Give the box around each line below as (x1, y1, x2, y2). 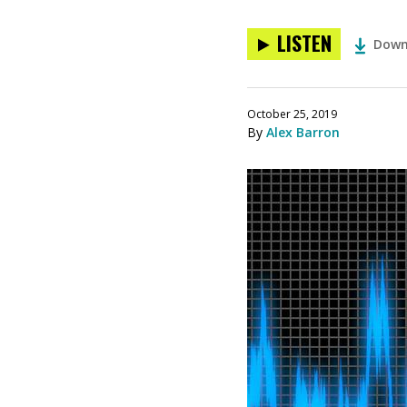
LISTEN (277, 28, 332, 57)
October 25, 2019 (247, 106, 337, 122)
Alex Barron (266, 124, 340, 141)
